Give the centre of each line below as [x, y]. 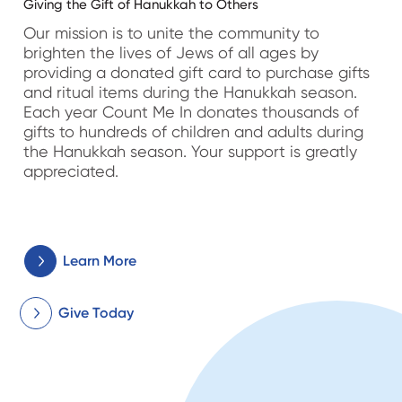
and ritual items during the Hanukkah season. [191, 92]
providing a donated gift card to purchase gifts [197, 72]
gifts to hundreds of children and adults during [194, 131]
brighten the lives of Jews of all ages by [171, 52]
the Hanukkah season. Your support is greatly [191, 151]
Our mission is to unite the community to [172, 32]
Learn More [100, 260]
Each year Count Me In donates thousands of [192, 111]
